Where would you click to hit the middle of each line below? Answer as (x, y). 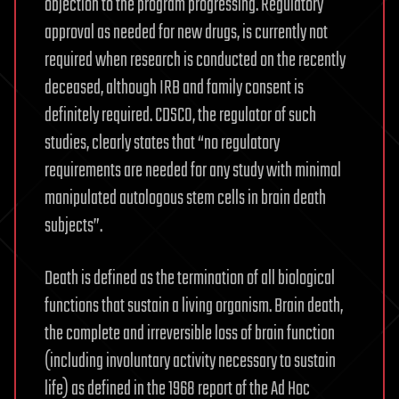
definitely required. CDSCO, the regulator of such (180, 116)
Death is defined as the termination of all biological (190, 279)
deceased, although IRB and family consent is (174, 88)
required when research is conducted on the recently (195, 61)
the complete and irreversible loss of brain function (190, 334)
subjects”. (73, 226)
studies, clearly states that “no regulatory (162, 143)
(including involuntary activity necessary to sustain (190, 362)
